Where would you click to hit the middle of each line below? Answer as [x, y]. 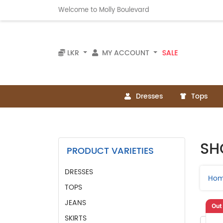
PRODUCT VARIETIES [110, 151]
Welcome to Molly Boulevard [104, 10]
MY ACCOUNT [125, 53]
